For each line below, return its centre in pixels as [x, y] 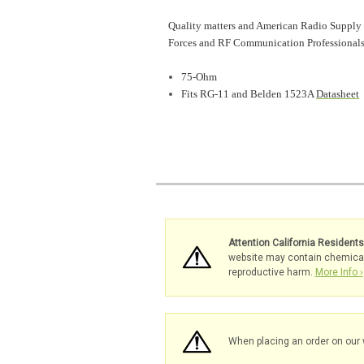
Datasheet [338, 93]
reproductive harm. [271, 272]
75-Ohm [199, 76]
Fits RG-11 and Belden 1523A [249, 93]
